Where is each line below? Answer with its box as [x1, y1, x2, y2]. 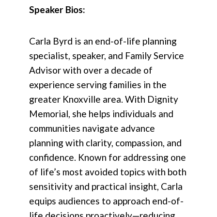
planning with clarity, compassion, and [29, 137, 182, 149]
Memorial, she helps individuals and [29, 108, 173, 120]
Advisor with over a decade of [29, 64, 153, 76]
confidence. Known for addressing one [29, 152, 186, 163]
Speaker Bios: [29, 4, 87, 15]
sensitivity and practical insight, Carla [29, 181, 183, 192]
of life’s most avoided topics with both [29, 166, 186, 178]
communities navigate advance [29, 123, 155, 134]
